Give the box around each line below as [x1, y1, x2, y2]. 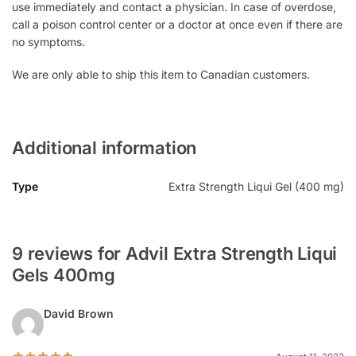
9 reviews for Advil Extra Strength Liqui [12, 242, 338, 264]
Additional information [12, 137, 197, 158]
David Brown [44, 306, 114, 320]
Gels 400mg [12, 264, 115, 285]
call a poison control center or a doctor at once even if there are [12, 17, 342, 31]
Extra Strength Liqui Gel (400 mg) [168, 179, 344, 193]
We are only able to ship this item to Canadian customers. [12, 68, 310, 82]
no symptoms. [12, 34, 85, 48]
